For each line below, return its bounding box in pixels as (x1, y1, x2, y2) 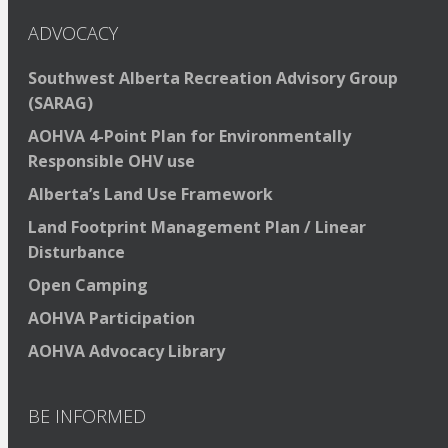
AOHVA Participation (28, 307, 195, 330)
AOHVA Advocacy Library (28, 340, 225, 363)
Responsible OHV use (28, 150, 195, 173)
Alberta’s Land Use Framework (28, 183, 273, 206)
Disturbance (28, 241, 125, 264)
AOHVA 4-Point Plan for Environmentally (28, 125, 351, 148)
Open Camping (28, 274, 148, 297)
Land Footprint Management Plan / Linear (28, 216, 366, 239)
